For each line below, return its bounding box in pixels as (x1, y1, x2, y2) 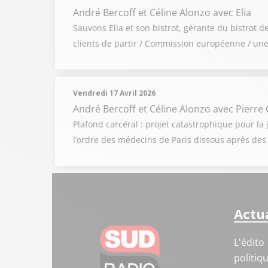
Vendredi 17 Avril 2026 (73, 88, 156, 98)
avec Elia (213, 6, 251, 19)
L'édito (233, 236, 264, 249)
